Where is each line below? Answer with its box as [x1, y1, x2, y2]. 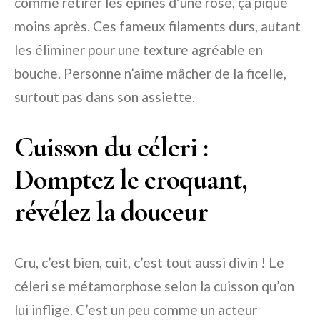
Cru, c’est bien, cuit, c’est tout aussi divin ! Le [14, 254, 284, 271]
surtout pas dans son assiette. [14, 89, 195, 106]
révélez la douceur [14, 194, 208, 229]
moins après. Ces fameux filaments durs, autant [14, 18, 301, 35]
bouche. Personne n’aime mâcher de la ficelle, [14, 65, 286, 82]
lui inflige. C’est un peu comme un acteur [14, 301, 257, 319]
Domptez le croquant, [14, 162, 247, 197]
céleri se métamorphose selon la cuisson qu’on [14, 278, 294, 295]
